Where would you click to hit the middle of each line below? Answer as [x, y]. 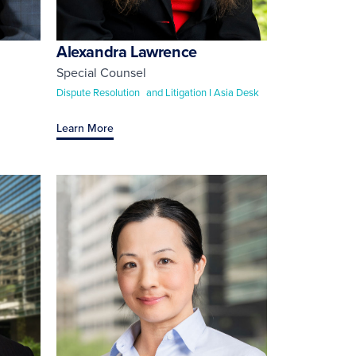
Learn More [85, 128]
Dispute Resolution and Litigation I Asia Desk [158, 92]
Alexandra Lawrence [127, 51]
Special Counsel [101, 72]
